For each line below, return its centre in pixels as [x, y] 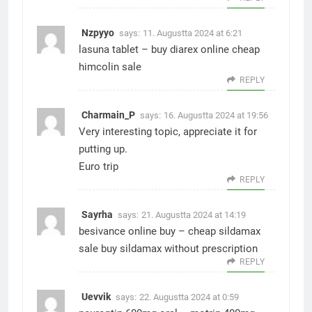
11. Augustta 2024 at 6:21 [193, 33]
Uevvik [96, 297]
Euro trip [99, 166]
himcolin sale [110, 67]
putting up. [103, 149]
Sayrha [97, 214]
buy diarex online [190, 49]
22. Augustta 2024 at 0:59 [189, 297]
